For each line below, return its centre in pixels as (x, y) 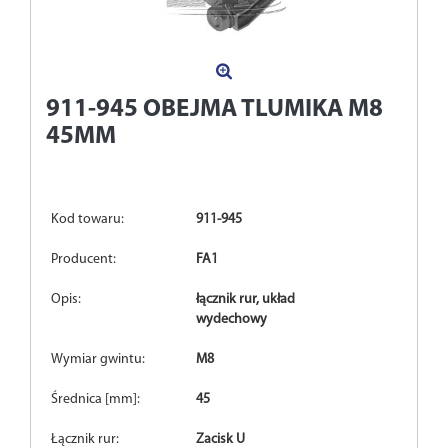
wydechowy (232, 320)
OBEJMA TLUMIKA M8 (263, 110)
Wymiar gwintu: (98, 360)
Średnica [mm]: (95, 400)
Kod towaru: (87, 220)
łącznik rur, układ (246, 300)
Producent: (83, 260)
